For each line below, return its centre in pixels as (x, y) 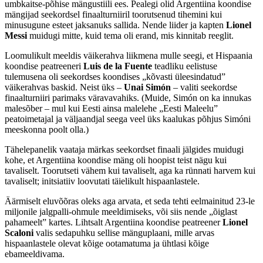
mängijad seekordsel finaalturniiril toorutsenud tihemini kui (113, 14)
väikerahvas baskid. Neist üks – (64, 87)
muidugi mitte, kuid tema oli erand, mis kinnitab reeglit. (130, 35)
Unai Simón (147, 87)
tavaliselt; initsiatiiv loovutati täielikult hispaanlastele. (103, 181)
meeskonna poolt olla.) (48, 129)
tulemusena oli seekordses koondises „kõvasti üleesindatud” (115, 76)
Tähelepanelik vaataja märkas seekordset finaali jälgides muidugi (124, 149)
